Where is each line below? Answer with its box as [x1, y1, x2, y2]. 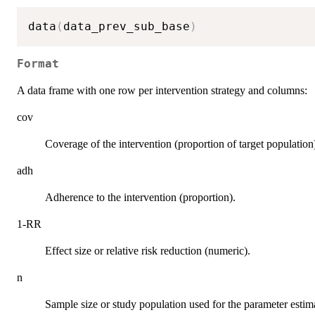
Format [17, 58, 59, 71]
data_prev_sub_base [63, 19, 190, 33]
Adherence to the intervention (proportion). [45, 191, 236, 204]
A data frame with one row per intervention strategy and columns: [17, 84, 307, 97]
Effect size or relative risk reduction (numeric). [45, 245, 250, 257]
